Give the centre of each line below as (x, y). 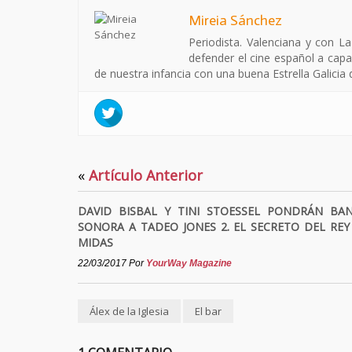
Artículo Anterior (144, 175)
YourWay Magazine (189, 263)
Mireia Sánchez (235, 20)
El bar (208, 311)
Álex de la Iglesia (129, 311)
